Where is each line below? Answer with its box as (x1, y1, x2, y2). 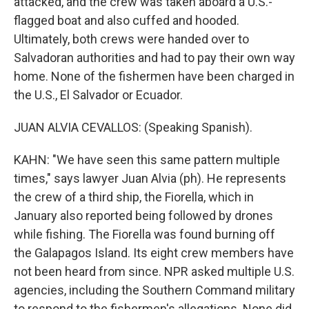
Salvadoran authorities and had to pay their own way (14, 50, 295, 65)
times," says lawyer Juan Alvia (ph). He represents (14, 171, 286, 186)
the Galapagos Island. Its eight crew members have (14, 246, 294, 260)
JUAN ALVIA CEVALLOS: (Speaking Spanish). (14, 120, 252, 134)
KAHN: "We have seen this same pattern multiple (14, 152, 280, 167)
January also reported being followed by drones (14, 208, 273, 223)
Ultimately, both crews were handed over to (14, 32, 249, 46)
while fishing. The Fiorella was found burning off (14, 227, 275, 241)
